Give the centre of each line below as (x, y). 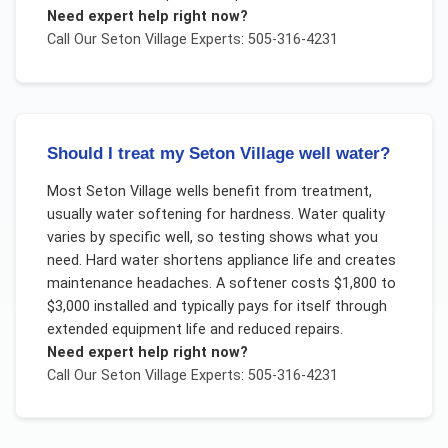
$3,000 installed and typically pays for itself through (216, 306)
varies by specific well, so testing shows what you (212, 237)
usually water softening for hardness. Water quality (215, 214)
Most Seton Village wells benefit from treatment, (209, 191)
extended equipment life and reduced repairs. (194, 329)
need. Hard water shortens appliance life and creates (221, 260)
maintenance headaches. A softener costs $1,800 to (221, 283)
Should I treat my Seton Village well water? (218, 154)
